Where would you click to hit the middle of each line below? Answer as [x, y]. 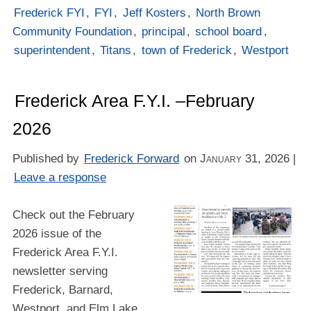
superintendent [52, 50]
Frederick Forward [132, 159]
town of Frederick [186, 50]
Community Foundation [72, 31]
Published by [47, 159]
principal [164, 31]
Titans [116, 50]
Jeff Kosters [154, 12]
